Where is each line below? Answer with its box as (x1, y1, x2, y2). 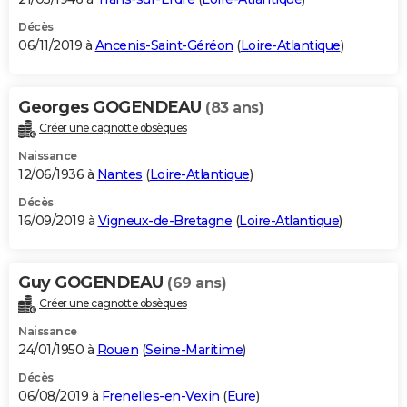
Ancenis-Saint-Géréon (94, 36, 233, 54)
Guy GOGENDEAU (18, 272, 167, 293)
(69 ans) (167, 273, 226, 292)
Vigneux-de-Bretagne (97, 212, 232, 229)
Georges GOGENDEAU (18, 96, 205, 117)
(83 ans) (205, 98, 263, 116)
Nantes (96, 165, 143, 183)
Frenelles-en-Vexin (101, 387, 220, 404)
